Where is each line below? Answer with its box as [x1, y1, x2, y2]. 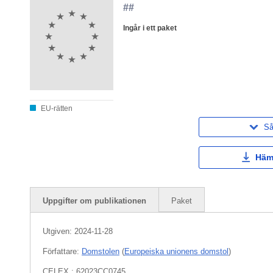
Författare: [43, 247, 82, 257]
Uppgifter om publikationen [43, 196, 146, 206]
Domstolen [82, 247, 119, 257]
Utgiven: [43, 227, 74, 236]
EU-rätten [39, 104, 73, 113]
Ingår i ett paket [123, 24, 177, 32]
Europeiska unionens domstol [124, 247, 229, 257]
